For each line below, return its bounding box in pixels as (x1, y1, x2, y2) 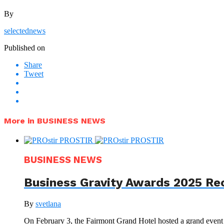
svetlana (35, 199, 61, 208)
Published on (4, 43, 45, 52)
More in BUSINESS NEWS (4, 116, 105, 126)
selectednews (4, 26, 45, 35)
